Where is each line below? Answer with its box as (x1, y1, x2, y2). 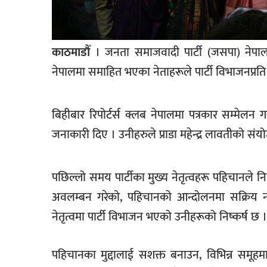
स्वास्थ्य (19, 205, 45, 222)
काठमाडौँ (52, 42, 90, 63)
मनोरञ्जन (19, 29, 48, 45)
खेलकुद (19, 4, 47, 21)
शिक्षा (19, 156, 37, 173)
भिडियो (19, 83, 43, 100)
